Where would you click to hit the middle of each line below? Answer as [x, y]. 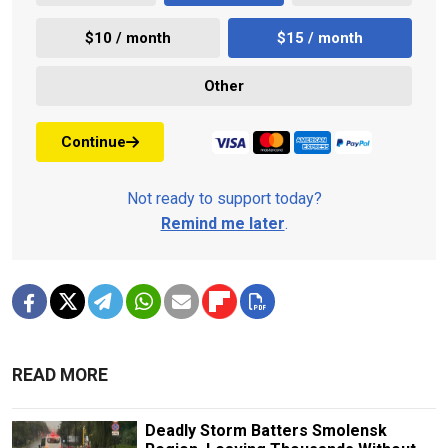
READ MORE [60, 375]
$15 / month [320, 37]
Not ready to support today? [224, 199]
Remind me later [222, 224]
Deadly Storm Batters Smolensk [265, 431]
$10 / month [128, 37]
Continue [93, 141]
